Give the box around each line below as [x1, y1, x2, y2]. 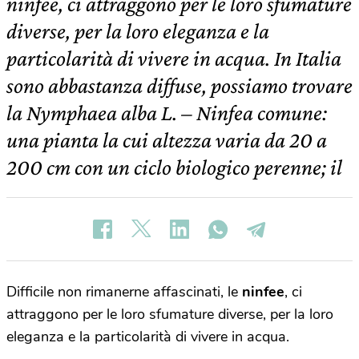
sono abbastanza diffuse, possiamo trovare [6, 73, 353, 98]
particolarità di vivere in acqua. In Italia [6, 46, 341, 71]
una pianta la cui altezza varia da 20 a [6, 127, 327, 152]
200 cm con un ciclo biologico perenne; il [6, 155, 342, 179]
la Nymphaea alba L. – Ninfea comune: [6, 100, 327, 125]
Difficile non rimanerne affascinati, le [6, 282, 242, 301]
